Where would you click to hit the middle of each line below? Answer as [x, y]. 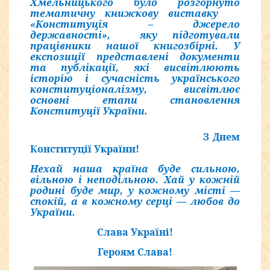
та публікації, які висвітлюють [135, 68]
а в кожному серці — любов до [153, 202]
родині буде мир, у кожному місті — [135, 191]
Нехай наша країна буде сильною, [135, 169]
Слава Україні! [135, 232]
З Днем [222, 137]
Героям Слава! [135, 252]
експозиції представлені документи [135, 57]
